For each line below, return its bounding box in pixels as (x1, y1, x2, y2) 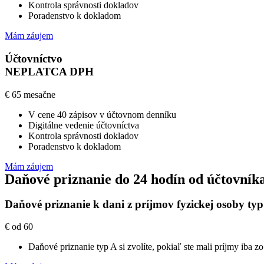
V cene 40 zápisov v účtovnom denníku (28, 109, 176, 120)
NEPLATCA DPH (5, 65, 94, 78)
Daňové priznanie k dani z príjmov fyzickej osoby (5, 197, 247, 210)
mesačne (24, 89, 55, 100)
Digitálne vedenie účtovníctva (28, 120, 139, 130)
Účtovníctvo (5, 52, 62, 65)
